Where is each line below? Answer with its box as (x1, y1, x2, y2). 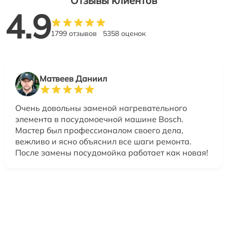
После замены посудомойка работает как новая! (15, 147, 208, 158)
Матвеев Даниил (40, 73, 107, 84)
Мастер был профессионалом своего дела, (15, 125, 183, 136)
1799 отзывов (51, 29, 97, 39)
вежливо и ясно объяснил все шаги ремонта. (15, 136, 192, 147)
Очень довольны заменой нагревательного (15, 103, 187, 113)
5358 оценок (103, 29, 146, 39)
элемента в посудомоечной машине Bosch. (15, 114, 183, 125)
